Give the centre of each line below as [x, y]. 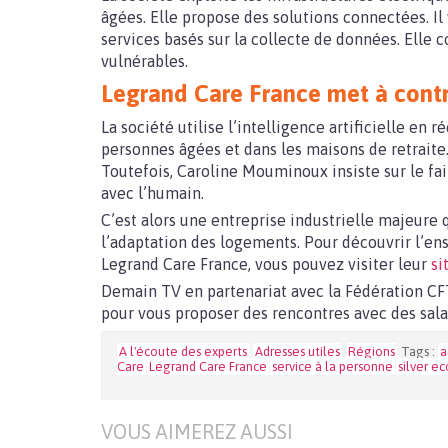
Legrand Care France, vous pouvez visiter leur [266, 264]
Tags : [419, 351]
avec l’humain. [152, 193]
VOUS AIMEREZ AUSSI [197, 431]
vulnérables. [144, 61]
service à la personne [332, 366]
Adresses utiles [297, 351]
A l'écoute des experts [183, 351]
